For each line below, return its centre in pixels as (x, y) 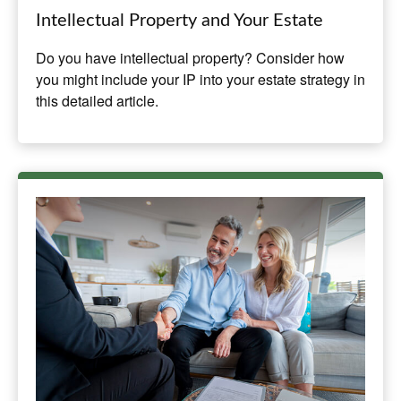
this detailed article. (97, 101)
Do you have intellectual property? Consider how (190, 58)
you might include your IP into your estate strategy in (200, 80)
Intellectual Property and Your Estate (179, 21)
